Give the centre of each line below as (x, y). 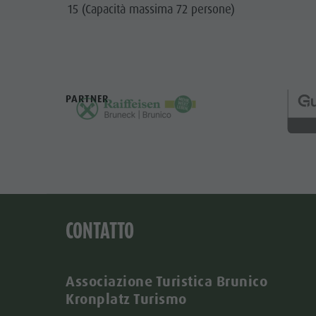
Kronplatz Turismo (126, 299)
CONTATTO (100, 231)
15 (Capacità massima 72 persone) (151, 10)
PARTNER (87, 98)
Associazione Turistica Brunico (167, 282)
